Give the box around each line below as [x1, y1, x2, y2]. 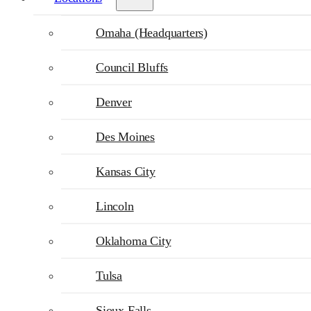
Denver [96, 95, 132, 109]
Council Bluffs [96, 60, 169, 74]
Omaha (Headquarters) [96, 26, 208, 40]
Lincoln [96, 199, 134, 213]
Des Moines [96, 130, 155, 144]
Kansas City [96, 165, 155, 178]
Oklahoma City [96, 234, 171, 248]
